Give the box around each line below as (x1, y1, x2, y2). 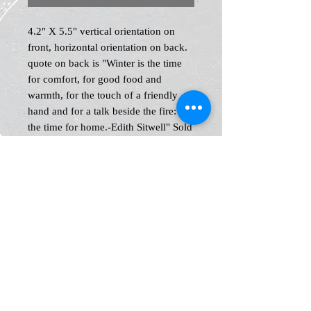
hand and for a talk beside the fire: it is (28, 105, 194, 117)
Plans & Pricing (94, 287, 208, 308)
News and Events (15, 247, 138, 268)
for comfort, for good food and (28, 73, 162, 85)
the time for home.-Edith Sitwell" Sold (28, 121, 192, 133)
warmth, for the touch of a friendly (28, 89, 178, 101)
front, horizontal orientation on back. (28, 41, 187, 53)
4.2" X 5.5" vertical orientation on (28, 25, 175, 37)
